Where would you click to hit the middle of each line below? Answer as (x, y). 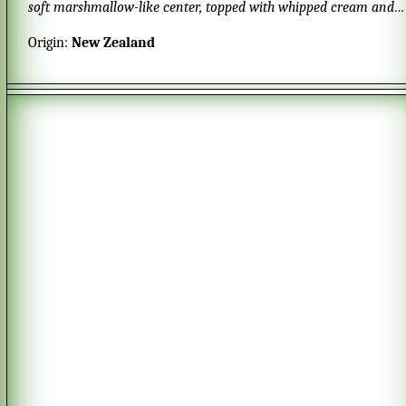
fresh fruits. (61, 29)
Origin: (49, 42)
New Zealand (113, 42)
